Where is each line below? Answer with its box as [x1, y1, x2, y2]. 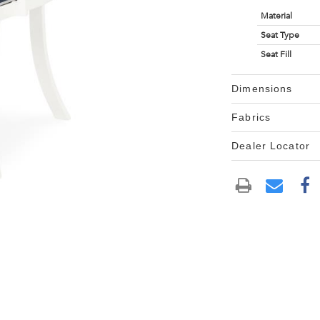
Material [260, 11, 292, 21]
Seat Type [260, 30, 299, 40]
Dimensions [231, 83, 293, 94]
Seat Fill [260, 49, 291, 59]
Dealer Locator [231, 140, 310, 151]
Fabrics [231, 111, 271, 123]
